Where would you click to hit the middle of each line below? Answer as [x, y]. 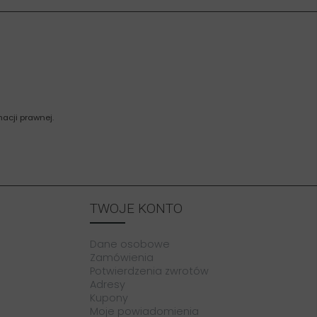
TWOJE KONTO [136, 209]
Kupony [109, 298]
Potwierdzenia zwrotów [149, 271]
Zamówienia [122, 258]
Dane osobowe [130, 244]
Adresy [108, 285]
